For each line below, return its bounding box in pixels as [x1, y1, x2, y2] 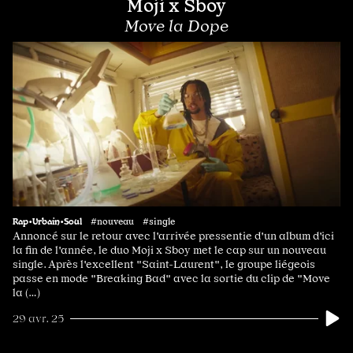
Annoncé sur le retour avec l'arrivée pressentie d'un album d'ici [13, 229, 334, 243]
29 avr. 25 [13, 312, 64, 325]
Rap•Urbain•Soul [13, 215, 82, 227]
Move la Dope [124, 17, 229, 36]
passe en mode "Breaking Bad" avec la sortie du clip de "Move [13, 272, 330, 285]
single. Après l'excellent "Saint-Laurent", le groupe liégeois [13, 258, 315, 271]
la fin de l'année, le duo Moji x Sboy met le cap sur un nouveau [13, 243, 326, 257]
